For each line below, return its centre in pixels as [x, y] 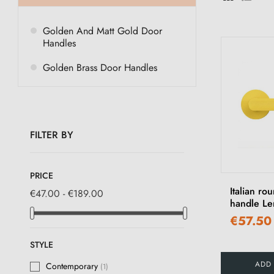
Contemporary [73, 266]
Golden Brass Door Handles [100, 68]
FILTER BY [52, 135]
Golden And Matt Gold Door [102, 31]
